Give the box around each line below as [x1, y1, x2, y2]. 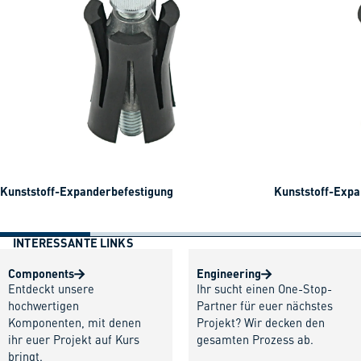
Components [8, 266, 74, 281]
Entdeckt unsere [8, 284, 94, 297]
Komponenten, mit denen [8, 318, 141, 330]
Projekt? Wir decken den [197, 318, 325, 330]
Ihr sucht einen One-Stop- [197, 284, 332, 297]
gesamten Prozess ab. [197, 335, 313, 347]
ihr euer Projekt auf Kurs [8, 335, 139, 347]
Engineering [197, 266, 261, 281]
